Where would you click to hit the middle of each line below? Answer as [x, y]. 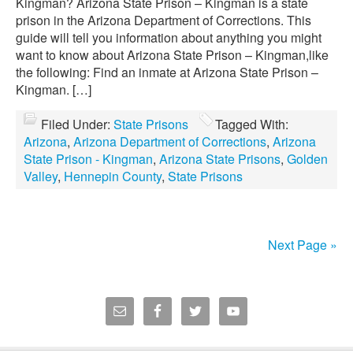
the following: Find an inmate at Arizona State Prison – [167, 72]
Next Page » [303, 245]
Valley [41, 176]
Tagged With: [252, 124]
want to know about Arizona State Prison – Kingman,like [172, 55]
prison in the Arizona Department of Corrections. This [163, 20]
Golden [307, 159]
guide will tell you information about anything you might [169, 37]
